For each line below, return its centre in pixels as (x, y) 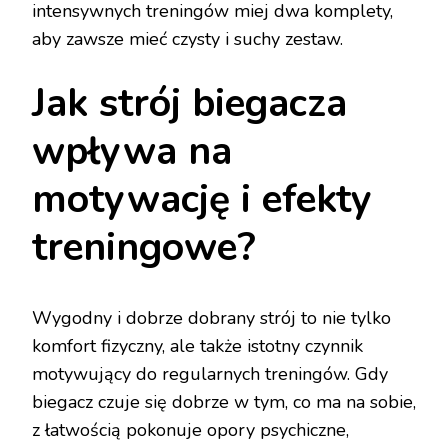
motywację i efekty (202, 199)
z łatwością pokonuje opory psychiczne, (190, 430)
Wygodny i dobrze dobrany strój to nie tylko (211, 318)
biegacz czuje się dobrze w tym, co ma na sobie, (224, 402)
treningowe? (144, 247)
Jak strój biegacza (189, 103)
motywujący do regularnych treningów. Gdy (210, 374)
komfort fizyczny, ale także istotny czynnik (197, 346)
